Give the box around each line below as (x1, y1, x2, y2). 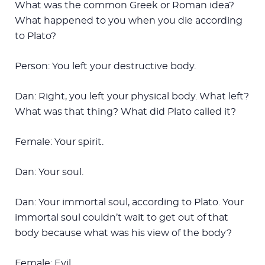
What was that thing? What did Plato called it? (15, 106, 236, 117)
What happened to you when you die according (15, 15, 243, 25)
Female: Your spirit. (15, 137, 104, 147)
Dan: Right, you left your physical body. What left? (15, 91, 249, 101)
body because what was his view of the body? (15, 228, 232, 238)
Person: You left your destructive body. (15, 61, 196, 71)
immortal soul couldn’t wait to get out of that (15, 212, 228, 222)
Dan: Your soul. (15, 167, 83, 177)
